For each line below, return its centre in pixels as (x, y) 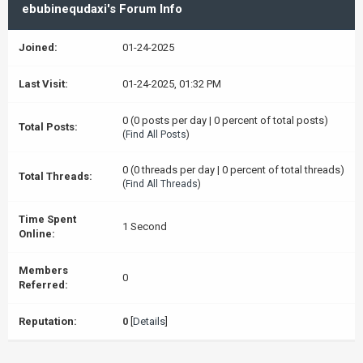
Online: (37, 234)
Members (43, 270)
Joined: (38, 47)
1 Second (145, 226)
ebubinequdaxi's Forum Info (102, 9)
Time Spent (47, 219)
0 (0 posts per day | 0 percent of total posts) (225, 120)
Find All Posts (156, 135)
